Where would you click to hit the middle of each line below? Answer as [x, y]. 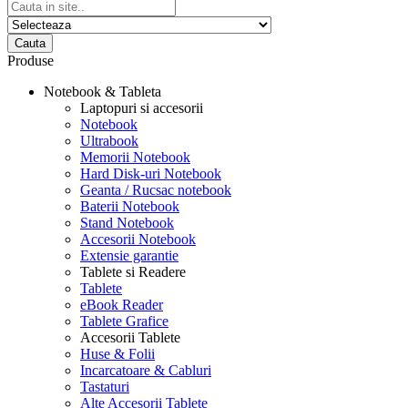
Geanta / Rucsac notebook [156, 190]
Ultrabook [109, 141]
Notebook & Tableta [102, 92]
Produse [31, 61]
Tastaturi [105, 387]
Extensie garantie [129, 255]
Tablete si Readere [133, 272]
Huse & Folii [117, 354]
